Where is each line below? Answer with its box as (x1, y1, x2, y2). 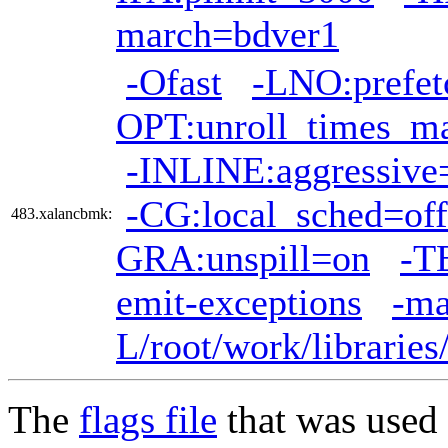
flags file (79, 397, 217, 441)
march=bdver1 (116, 12, 339, 55)
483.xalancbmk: (11, 204, 112, 222)
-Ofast (126, 60, 222, 103)
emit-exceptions (116, 280, 362, 323)
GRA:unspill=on (116, 236, 370, 279)
